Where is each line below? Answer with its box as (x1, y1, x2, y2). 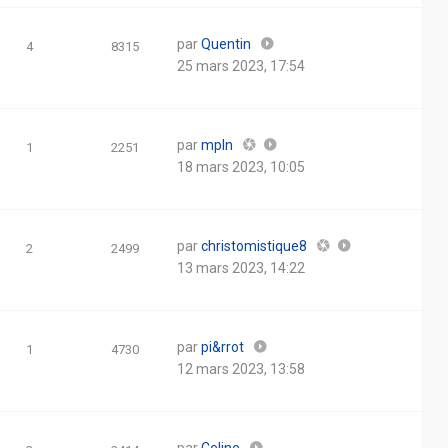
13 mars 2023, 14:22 (177, 260, 305, 276)
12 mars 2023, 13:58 (177, 361, 305, 377)
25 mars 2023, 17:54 (177, 58, 305, 74)
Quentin (201, 36, 251, 52)
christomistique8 (201, 238, 307, 254)
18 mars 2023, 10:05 (177, 159, 305, 175)
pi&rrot (201, 339, 244, 355)
